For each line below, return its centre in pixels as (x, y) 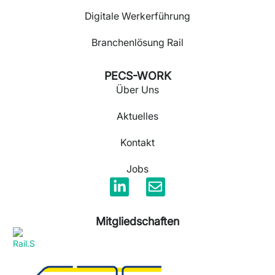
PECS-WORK (137, 76)
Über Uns (137, 90)
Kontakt (137, 142)
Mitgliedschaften (137, 222)
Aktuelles (137, 116)
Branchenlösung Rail (137, 42)
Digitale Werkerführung (137, 16)
